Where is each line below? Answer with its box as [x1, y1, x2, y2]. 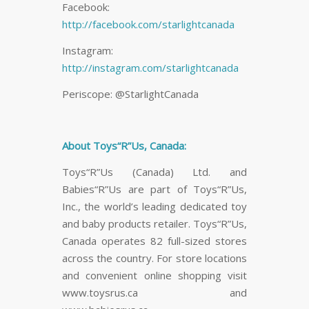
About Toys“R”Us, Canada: [62, 139, 189, 153]
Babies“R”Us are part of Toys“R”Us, [62, 182, 247, 197]
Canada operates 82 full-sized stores [62, 234, 247, 248]
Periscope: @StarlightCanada [62, 86, 199, 101]
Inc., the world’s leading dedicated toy [62, 199, 247, 214]
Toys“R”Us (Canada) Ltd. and [62, 165, 247, 179]
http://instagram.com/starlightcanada [62, 61, 239, 75]
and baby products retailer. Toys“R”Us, [62, 217, 247, 231]
